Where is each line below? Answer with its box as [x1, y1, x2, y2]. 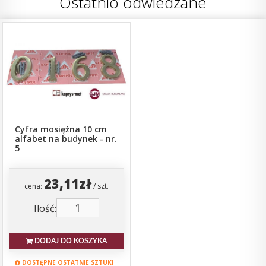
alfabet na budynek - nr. [15, 132, 118, 144]
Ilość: [34, 201, 56, 215]
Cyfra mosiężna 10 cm [15, 123, 107, 135]
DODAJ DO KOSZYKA [33, 237, 107, 245]
